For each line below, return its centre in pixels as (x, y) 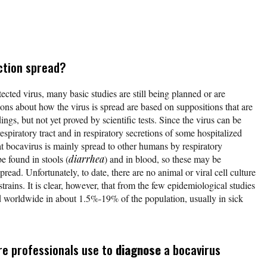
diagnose (138, 249)
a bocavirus (191, 249)
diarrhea (86, 159)
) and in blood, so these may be (163, 159)
